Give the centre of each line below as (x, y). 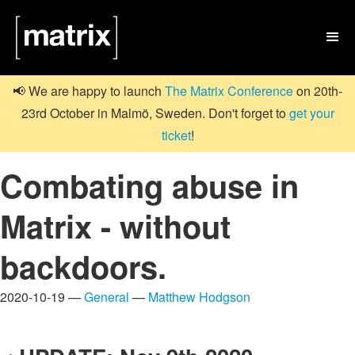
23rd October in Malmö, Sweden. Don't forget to (155, 113)
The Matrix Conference (229, 91)
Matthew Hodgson (199, 296)
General (107, 296)
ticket (176, 136)
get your (311, 113)
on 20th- (318, 91)
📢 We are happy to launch (89, 91)
